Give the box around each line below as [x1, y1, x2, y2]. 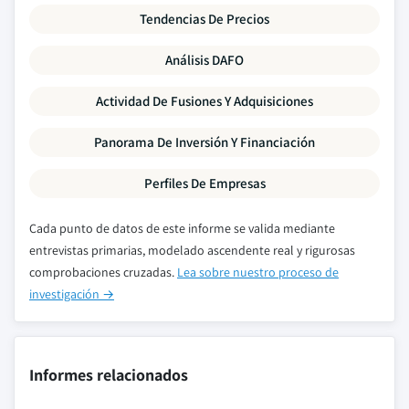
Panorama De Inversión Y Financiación [94, 133, 315, 151]
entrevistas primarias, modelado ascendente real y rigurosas [29, 242, 355, 258]
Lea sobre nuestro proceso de [177, 264, 339, 280]
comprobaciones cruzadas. [29, 264, 177, 280]
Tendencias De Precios [140, 10, 269, 27]
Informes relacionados [29, 364, 188, 385]
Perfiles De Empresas [143, 174, 266, 192]
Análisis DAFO [165, 51, 244, 68]
